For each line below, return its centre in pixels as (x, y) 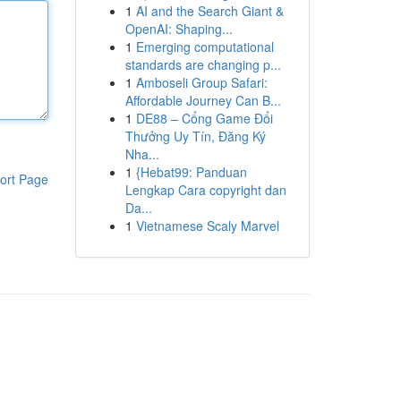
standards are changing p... (203, 64)
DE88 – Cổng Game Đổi (204, 118)
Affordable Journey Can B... (203, 100)
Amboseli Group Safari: (201, 82)
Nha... (142, 154)
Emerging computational (205, 47)
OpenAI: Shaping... (179, 29)
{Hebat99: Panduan (191, 172)
